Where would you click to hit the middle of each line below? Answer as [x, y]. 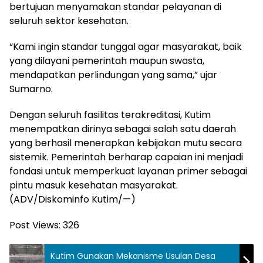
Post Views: [35, 225]
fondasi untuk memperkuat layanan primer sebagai [128, 171]
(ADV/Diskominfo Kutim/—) [73, 199]
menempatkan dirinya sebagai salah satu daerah [123, 129]
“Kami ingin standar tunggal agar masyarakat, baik [126, 46]
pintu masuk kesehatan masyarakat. [94, 185]
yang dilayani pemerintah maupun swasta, [107, 60]
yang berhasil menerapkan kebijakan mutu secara [126, 143]
